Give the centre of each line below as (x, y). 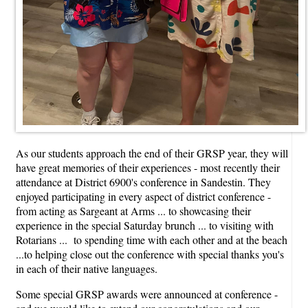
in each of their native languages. (87, 268)
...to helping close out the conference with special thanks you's (150, 254)
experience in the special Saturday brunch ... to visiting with (145, 225)
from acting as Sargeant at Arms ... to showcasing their (133, 210)
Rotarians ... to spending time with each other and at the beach (152, 239)
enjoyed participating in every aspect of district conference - (143, 196)
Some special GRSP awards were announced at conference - (147, 294)
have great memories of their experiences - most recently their (148, 167)
